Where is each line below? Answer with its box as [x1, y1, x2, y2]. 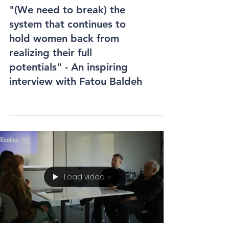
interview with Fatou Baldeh [9, 111, 142, 123]
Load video [64, 207, 105, 218]
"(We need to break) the [9, 39, 125, 52]
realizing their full [9, 82, 92, 95]
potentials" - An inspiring [9, 97, 128, 109]
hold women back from [9, 68, 119, 80]
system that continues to [9, 54, 126, 66]
